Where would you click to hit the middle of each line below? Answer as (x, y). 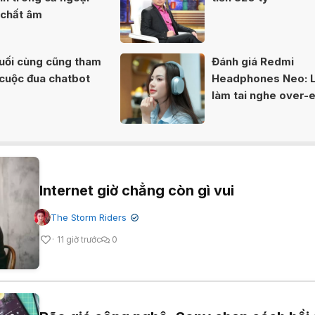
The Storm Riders (89, 218)
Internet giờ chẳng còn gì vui (137, 191)
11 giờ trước (79, 240)
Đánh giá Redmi (253, 62)
